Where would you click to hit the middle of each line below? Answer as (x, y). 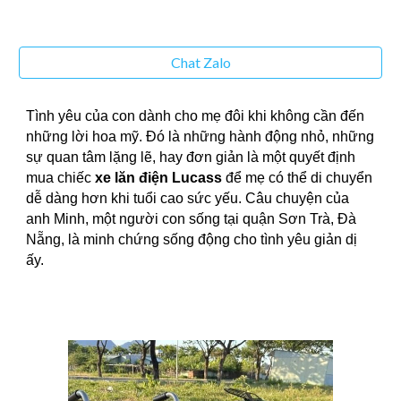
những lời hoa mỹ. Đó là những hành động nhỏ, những (200, 137)
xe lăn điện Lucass (159, 178)
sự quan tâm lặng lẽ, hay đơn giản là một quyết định (191, 157)
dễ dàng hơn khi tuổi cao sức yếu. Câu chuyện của (188, 198)
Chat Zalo (200, 62)
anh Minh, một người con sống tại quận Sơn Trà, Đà (192, 219)
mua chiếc (61, 178)
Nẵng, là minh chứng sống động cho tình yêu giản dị (192, 239)
